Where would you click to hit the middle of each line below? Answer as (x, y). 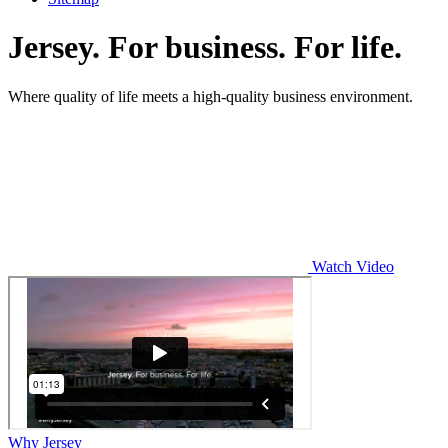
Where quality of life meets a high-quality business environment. (210, 96)
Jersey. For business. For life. (205, 47)
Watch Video (351, 266)
